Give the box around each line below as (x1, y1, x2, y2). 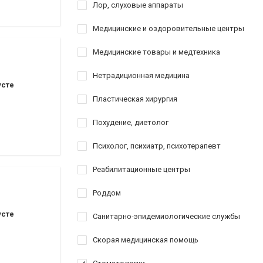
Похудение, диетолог (93, 118, 168, 127)
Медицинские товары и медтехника (93, 48, 220, 56)
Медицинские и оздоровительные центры (93, 24, 244, 33)
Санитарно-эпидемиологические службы (93, 212, 240, 221)
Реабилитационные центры (93, 165, 190, 174)
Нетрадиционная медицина (93, 71, 190, 80)
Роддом (93, 188, 121, 197)
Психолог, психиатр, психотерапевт (93, 141, 221, 150)
